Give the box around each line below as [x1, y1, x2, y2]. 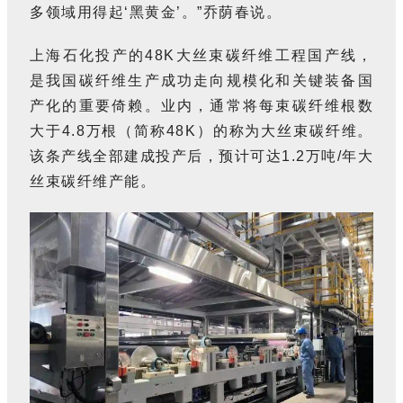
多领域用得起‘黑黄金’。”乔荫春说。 [30, 4, 282, 20]
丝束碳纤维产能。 [30, 173, 156, 189]
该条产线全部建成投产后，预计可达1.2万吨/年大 [30, 148, 373, 164]
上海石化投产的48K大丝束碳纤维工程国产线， [30, 47, 373, 63]
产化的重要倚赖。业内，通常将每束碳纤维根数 [30, 97, 373, 113]
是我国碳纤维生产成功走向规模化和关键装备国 [30, 72, 373, 88]
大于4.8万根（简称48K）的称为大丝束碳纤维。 [30, 122, 373, 139]
